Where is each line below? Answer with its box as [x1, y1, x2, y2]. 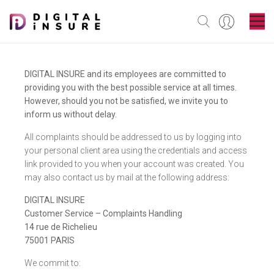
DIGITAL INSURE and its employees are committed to [24, 69, 226, 79]
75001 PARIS [24, 235, 75, 245]
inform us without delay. [24, 109, 117, 119]
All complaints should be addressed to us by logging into [24, 132, 242, 142]
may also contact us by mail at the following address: [24, 172, 229, 182]
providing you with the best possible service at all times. [24, 83, 237, 92]
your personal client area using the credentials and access [24, 146, 247, 155]
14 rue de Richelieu [24, 222, 97, 232]
